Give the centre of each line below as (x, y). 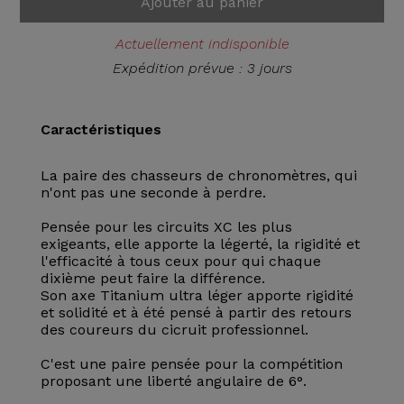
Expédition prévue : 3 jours (202, 68)
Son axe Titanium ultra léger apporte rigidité (197, 295)
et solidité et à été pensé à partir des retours (196, 312)
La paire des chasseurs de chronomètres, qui (198, 175)
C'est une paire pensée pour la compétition (191, 364)
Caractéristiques (101, 129)
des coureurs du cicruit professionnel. (174, 330)
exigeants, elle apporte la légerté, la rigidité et (200, 244)
